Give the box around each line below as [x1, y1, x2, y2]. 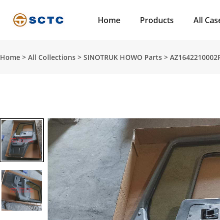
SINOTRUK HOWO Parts [83, 53, 162, 62]
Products [140, 15, 174, 26]
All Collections [28, 53, 76, 62]
